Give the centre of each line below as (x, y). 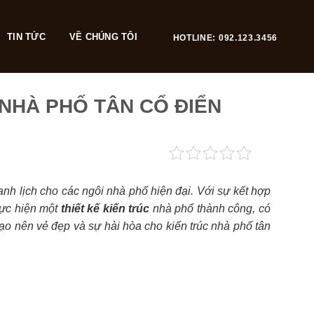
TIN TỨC (26, 37)
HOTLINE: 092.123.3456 (225, 37)
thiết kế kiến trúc (105, 209)
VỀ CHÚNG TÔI (103, 37)
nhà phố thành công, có (210, 209)
